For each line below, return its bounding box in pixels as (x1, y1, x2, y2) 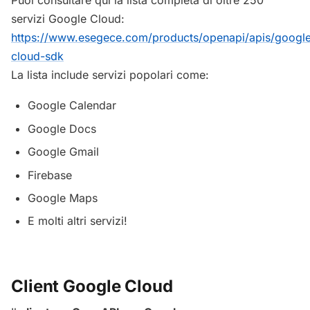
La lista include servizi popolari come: (11, 67, 209, 82)
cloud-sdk (11, 48, 64, 63)
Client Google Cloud (11, 275, 177, 296)
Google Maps (28, 191, 98, 206)
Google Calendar (28, 98, 116, 113)
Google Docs (28, 121, 96, 136)
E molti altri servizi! (28, 214, 127, 228)
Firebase (28, 167, 72, 182)
